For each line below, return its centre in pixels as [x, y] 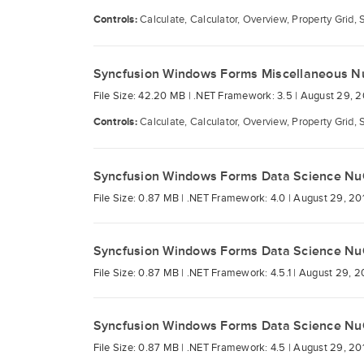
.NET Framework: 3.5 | [247, 96]
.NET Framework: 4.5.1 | [243, 273]
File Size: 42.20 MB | [143, 96]
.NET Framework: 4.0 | [240, 198]
